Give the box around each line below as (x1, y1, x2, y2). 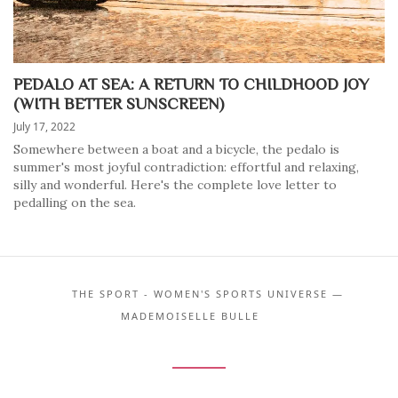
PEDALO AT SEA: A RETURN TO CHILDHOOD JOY (13, 76, 369, 92)
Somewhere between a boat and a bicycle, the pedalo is (13, 141, 339, 157)
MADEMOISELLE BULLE (121, 309, 259, 322)
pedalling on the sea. (13, 195, 136, 211)
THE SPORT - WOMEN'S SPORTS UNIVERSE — (72, 287, 344, 300)
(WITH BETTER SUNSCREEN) (13, 95, 224, 111)
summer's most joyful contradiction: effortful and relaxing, (13, 159, 359, 175)
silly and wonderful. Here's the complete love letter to (13, 177, 337, 193)
